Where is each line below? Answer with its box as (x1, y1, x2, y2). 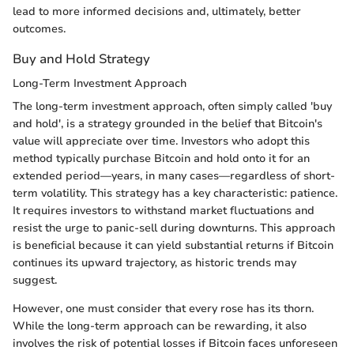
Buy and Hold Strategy (13, 49, 150, 68)
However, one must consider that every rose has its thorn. (13, 301, 314, 317)
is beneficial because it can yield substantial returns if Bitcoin (13, 238, 333, 254)
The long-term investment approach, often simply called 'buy (13, 99, 332, 115)
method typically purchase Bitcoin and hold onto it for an (13, 151, 310, 167)
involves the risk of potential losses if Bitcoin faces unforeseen (13, 336, 337, 352)
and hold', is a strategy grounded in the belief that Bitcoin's (13, 116, 322, 132)
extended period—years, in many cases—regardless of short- (13, 168, 335, 184)
